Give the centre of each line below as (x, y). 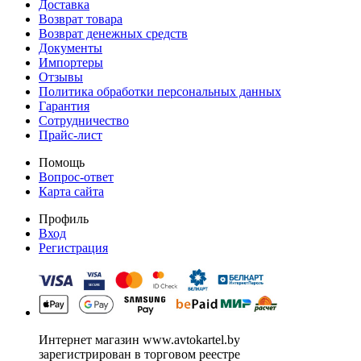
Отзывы (61, 77)
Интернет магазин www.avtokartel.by (139, 339)
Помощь (62, 162)
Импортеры (71, 62)
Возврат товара (81, 19)
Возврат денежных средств (113, 33)
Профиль (64, 218)
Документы (71, 48)
